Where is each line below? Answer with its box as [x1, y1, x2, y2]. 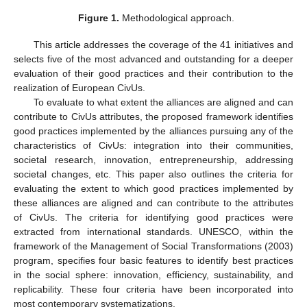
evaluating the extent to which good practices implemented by [14, 182, 293, 194]
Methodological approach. [119, 12, 235, 24]
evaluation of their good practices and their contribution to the [14, 67, 293, 79]
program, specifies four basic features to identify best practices [14, 254, 293, 266]
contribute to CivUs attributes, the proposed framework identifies [14, 110, 293, 122]
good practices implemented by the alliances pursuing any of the [14, 125, 293, 136]
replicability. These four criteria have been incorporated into [14, 283, 293, 295]
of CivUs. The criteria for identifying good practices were [14, 211, 293, 223]
